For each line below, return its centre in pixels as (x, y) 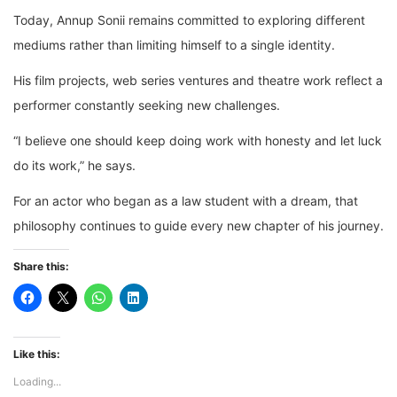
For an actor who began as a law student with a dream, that (186, 201)
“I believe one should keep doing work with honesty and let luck (198, 141)
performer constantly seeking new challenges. (147, 105)
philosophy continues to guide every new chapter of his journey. (198, 226)
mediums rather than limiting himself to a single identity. (174, 45)
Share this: (41, 267)
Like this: (37, 354)
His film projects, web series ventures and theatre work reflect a (198, 81)
